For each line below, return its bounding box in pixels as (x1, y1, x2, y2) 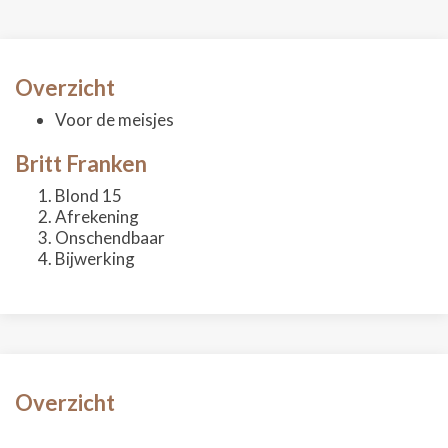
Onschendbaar (55, 227, 165, 248)
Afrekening (55, 206, 139, 227)
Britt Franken (15, 150, 147, 177)
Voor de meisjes (55, 109, 174, 130)
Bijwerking (55, 248, 135, 269)
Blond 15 (55, 185, 122, 206)
